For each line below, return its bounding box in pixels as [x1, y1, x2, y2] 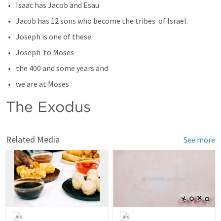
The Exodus [6, 98, 95, 115]
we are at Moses [16, 79, 69, 89]
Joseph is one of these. [16, 32, 94, 41]
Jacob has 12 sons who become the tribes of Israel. [16, 16, 189, 26]
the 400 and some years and [16, 63, 108, 73]
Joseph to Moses [16, 47, 74, 57]
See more [184, 135, 215, 145]
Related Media [6, 134, 60, 145]
